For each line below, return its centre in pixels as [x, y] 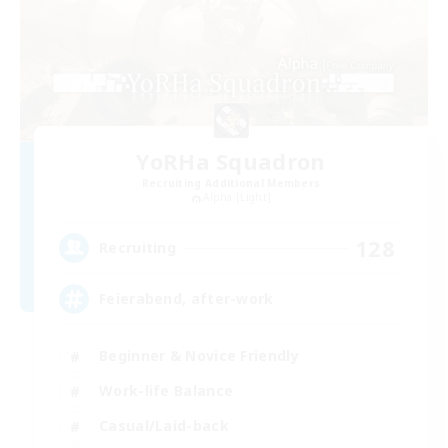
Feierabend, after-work [186, 299]
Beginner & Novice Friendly [199, 356]
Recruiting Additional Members [231, 183]
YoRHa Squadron [231, 161]
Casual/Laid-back [164, 426]
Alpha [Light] [237, 197]
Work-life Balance [166, 391]
